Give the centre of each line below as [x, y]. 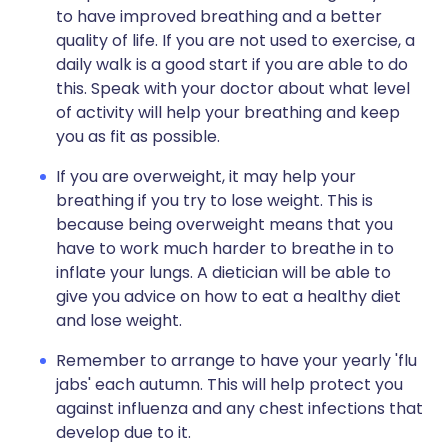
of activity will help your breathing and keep [228, 112]
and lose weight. [119, 320]
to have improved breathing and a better [219, 16]
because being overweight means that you [224, 224]
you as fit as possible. [138, 136]
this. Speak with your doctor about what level [233, 88]
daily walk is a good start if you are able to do [232, 64]
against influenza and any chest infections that [239, 408]
